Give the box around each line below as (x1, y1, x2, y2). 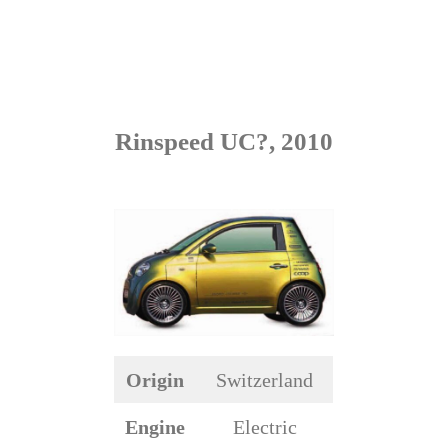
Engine (125, 415, 185, 438)
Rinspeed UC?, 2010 (115, 127, 333, 155)
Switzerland (216, 368, 313, 391)
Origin (126, 368, 184, 391)
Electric (232, 415, 297, 438)
